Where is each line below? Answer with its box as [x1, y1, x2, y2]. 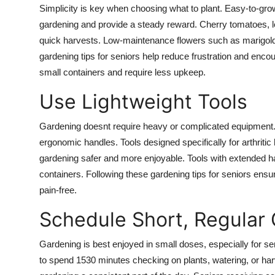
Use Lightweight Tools [39, 89, 247, 114]
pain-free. [39, 184, 77, 195]
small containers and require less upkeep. [39, 66, 206, 77]
